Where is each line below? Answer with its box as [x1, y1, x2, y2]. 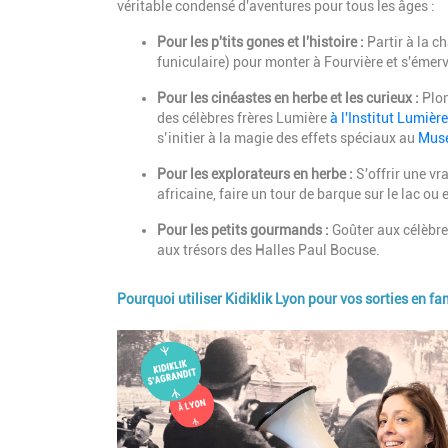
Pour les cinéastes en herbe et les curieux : [157, 89, 419, 106]
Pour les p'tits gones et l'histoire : [157, 33, 364, 50]
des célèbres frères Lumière [157, 109, 330, 126]
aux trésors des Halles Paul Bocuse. [157, 241, 380, 258]
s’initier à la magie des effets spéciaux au [157, 129, 418, 146]
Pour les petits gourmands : [157, 221, 329, 238]
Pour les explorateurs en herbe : [157, 165, 353, 182]
